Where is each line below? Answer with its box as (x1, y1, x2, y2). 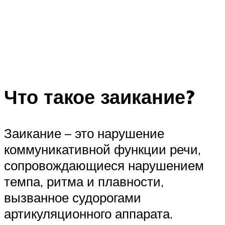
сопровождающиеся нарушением (4, 157, 204, 174)
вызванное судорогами (4, 189, 141, 206)
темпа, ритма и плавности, (4, 173, 164, 190)
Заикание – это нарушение (4, 125, 164, 142)
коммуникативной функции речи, (4, 141, 201, 158)
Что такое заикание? (4, 84, 194, 109)
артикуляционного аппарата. (4, 205, 173, 222)
